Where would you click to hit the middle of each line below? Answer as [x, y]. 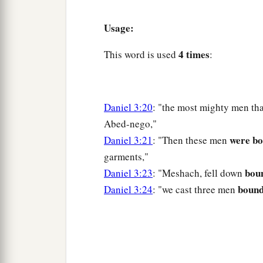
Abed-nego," [130, 124]
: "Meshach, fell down [199, 173]
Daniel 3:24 [128, 190]
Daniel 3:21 [128, 140]
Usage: [119, 28]
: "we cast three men [195, 190]
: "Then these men [191, 140]
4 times [194, 55]
